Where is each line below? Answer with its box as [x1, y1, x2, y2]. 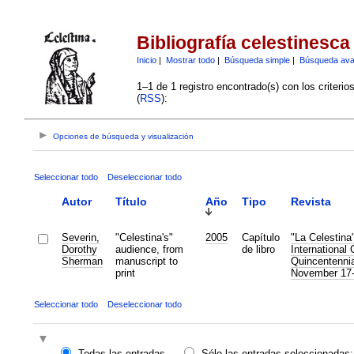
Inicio [136, 55, 156, 65]
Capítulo [241, 231, 280, 243]
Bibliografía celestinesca [136, 32, 350, 54]
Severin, [61, 231, 100, 243]
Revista [290, 194, 331, 208]
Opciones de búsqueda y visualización [53, 132, 194, 141]
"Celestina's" [115, 231, 173, 243]
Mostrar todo [165, 55, 215, 65]
